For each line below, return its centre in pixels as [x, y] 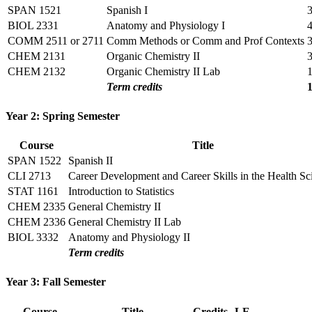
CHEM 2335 [37, 207]
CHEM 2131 [37, 56]
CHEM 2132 [37, 71]
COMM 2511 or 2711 [56, 40]
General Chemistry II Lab [125, 222]
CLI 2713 [29, 176]
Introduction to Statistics [121, 192]
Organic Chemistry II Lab [163, 71]
